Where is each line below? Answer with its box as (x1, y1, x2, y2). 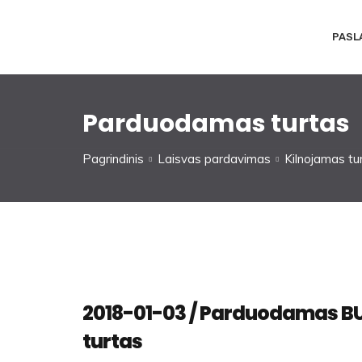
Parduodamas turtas (82, 107, 350, 141)
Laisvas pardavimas (158, 151, 271, 166)
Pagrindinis (82, 151, 144, 166)
